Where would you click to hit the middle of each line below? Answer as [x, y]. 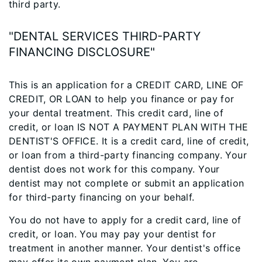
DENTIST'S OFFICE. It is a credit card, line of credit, [129, 141]
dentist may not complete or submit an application [127, 183]
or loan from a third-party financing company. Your [128, 155]
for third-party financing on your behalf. [102, 197]
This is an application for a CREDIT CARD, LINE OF [126, 85]
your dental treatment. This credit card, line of [116, 113]
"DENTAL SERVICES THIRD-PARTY [105, 36]
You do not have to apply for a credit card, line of [125, 220]
